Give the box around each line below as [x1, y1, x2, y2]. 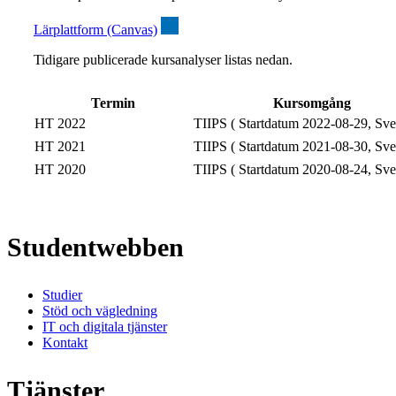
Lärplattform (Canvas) [34, 22, 157, 38]
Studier [42, 286, 82, 302]
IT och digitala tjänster [42, 318, 167, 334]
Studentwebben [7, 232, 184, 263]
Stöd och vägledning [42, 302, 157, 318]
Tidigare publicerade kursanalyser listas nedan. [34, 52, 293, 68]
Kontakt [42, 334, 88, 350]
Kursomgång [272, 95, 351, 111]
